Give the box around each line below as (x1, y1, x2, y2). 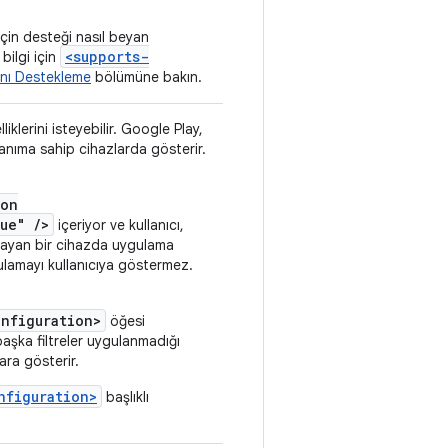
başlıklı (102, 388, 149, 406)
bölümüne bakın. (91, 68, 202, 86)
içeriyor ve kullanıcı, (54, 216, 184, 234)
